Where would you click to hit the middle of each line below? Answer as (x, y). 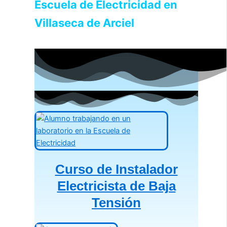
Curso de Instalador (116, 169)
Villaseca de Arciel (84, 23)
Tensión (116, 203)
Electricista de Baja (116, 186)
